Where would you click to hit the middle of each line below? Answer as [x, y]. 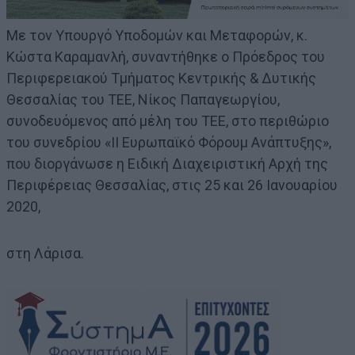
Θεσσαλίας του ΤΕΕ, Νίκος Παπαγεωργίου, [143, 100]
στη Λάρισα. [45, 254]
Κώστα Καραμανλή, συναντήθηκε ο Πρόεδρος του [166, 57]
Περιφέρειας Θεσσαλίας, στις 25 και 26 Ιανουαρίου [172, 185]
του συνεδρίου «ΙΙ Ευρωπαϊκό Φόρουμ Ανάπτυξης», [169, 143]
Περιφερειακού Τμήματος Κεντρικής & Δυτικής [161, 78]
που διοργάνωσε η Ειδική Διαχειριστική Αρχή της [167, 164]
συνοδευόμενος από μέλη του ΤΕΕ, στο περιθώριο [168, 121]
